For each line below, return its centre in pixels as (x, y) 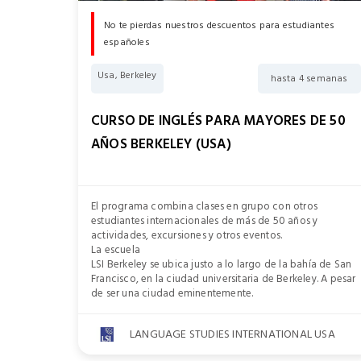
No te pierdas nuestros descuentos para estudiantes (219, 26)
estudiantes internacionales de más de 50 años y (205, 221)
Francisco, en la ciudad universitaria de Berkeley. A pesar (224, 279)
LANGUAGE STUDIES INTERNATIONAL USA (232, 334)
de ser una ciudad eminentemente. (172, 294)
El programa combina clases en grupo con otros (204, 207)
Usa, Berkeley (127, 76)
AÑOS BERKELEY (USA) (161, 145)
